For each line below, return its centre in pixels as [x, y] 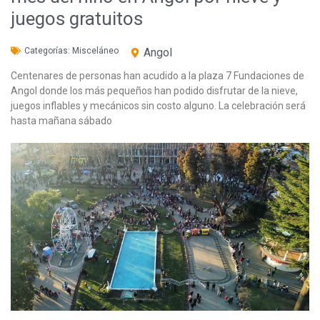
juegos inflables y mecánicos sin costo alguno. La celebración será [158, 105]
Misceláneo [95, 50]
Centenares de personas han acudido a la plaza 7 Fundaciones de [157, 75]
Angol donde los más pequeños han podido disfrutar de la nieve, [154, 90]
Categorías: [48, 50]
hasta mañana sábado [61, 120]
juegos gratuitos [77, 18]
